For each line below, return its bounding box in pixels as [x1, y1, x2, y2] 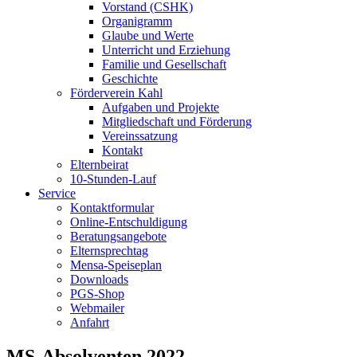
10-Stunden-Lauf [70, 172, 156, 186]
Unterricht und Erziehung [102, 43, 230, 57]
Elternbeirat [70, 158, 128, 171]
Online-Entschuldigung [70, 215, 187, 229]
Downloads [70, 273, 128, 286]
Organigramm [102, 14, 172, 28]
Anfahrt [70, 316, 109, 329]
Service [38, 186, 76, 200]
